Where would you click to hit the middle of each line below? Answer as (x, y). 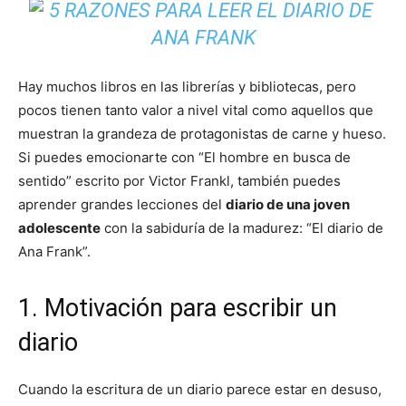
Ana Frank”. (54, 251)
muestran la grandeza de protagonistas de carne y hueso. (202, 133)
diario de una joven (288, 204)
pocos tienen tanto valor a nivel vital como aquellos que (196, 110)
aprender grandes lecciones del (122, 204)
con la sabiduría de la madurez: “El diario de (242, 227)
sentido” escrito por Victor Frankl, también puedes (179, 180)
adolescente (59, 227)
